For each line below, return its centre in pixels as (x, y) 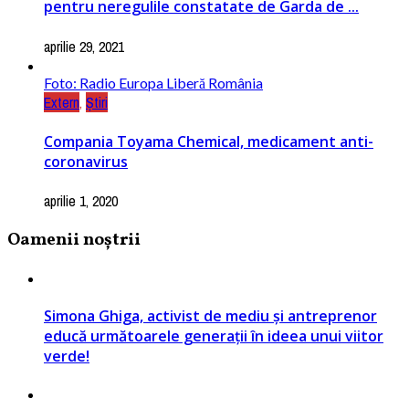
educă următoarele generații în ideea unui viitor (214, 336)
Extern (62, 102)
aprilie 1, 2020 (81, 201)
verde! (67, 356)
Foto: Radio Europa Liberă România (153, 82)
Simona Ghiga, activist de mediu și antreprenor (210, 315)
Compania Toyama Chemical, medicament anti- (209, 141)
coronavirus (86, 161)
